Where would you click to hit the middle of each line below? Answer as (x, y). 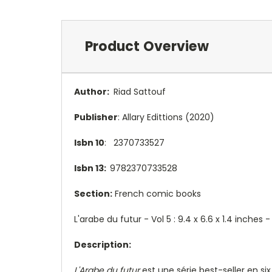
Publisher (96, 117)
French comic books (157, 193)
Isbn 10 (89, 142)
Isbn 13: (92, 168)
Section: (93, 193)
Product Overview (147, 46)
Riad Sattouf (138, 91)
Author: (93, 91)
